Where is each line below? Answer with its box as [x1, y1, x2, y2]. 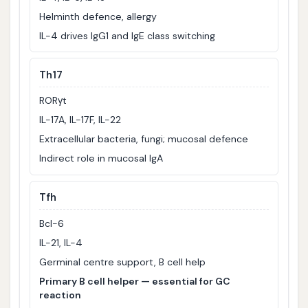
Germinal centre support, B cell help [39, 255, 206, 268]
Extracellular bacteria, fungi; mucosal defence [39, 133, 249, 146]
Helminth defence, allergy [39, 10, 157, 23]
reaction [39, 288, 82, 301]
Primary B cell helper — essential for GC [39, 274, 231, 287]
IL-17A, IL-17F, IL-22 [39, 113, 122, 126]
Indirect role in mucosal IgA [39, 152, 164, 165]
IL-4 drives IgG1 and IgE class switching [39, 29, 216, 42]
